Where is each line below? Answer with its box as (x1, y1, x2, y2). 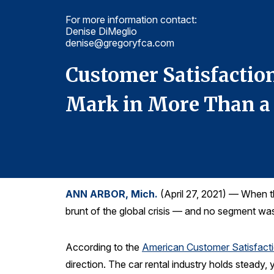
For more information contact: (65, 13, 197, 26)
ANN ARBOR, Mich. (65, 188, 158, 201)
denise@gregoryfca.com (65, 37, 174, 49)
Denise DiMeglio (65, 25, 137, 37)
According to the (65, 240, 142, 253)
